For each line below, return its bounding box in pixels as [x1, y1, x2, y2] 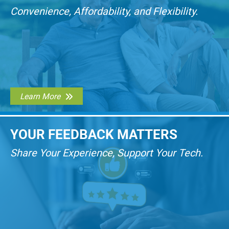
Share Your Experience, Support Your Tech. [10, 147, 203, 159]
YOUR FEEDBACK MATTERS [10, 127, 177, 143]
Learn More [20, 91, 60, 101]
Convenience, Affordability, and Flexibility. [10, 5, 198, 18]
